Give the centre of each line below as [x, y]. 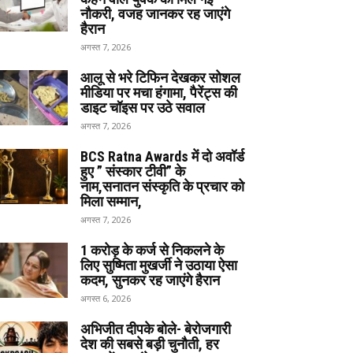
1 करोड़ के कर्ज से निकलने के [152, 250]
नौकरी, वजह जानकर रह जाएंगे [155, 14]
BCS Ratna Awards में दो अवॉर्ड [162, 156]
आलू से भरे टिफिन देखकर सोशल [160, 78]
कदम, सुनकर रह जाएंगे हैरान [150, 280]
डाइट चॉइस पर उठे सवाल [143, 108]
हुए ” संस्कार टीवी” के [133, 171]
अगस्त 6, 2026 [106, 298]
